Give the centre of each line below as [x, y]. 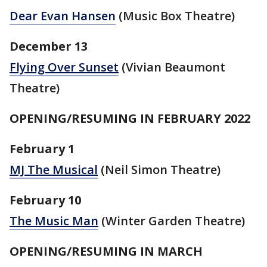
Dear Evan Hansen [63, 15]
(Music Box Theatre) [175, 15]
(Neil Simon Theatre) [159, 169]
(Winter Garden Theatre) [172, 221]
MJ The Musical [54, 169]
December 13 [49, 46]
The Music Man [54, 221]
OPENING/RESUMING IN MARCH [106, 251]
